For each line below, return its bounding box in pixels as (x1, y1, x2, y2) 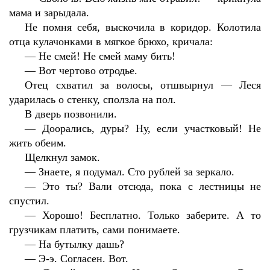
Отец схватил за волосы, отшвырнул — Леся (25, 79, 261, 91)
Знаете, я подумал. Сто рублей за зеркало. (39, 166, 235, 178)
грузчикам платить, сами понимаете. (9, 224, 180, 236)
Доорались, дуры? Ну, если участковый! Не (42, 122, 262, 134)
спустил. (9, 195, 49, 207)
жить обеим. (9, 137, 66, 149)
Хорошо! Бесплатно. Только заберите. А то (42, 209, 262, 221)
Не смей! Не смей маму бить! (39, 50, 176, 62)
